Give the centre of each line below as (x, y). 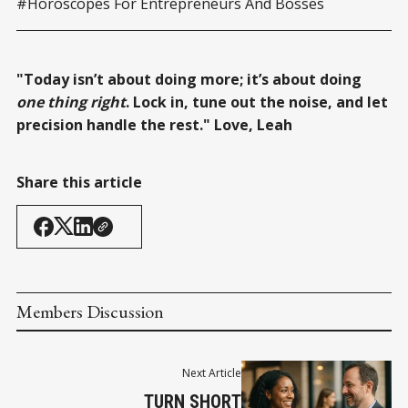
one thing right (71, 102)
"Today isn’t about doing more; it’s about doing (189, 79)
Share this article (79, 182)
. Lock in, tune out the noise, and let (257, 102)
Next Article (212, 372)
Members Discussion (90, 311)
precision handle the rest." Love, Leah (154, 124)
